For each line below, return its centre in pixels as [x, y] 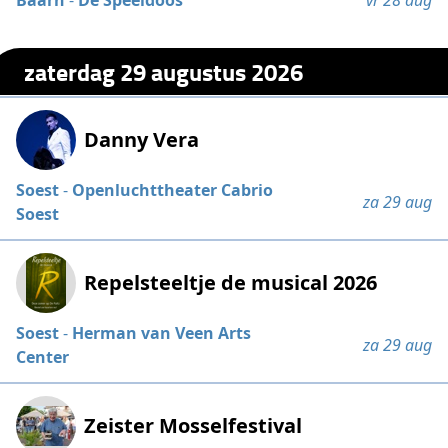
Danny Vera [142, 140]
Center [43, 357]
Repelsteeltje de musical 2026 [231, 283]
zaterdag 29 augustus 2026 [164, 71]
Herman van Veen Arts [162, 333]
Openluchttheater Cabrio [173, 190]
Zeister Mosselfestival [193, 426]
